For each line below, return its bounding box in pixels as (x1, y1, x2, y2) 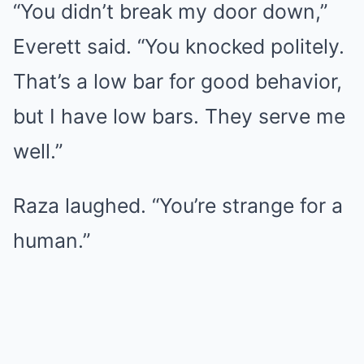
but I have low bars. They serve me (13, 104, 345, 129)
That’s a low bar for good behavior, (13, 69, 342, 94)
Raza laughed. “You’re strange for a (13, 193, 343, 219)
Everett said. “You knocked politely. (13, 34, 344, 59)
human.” (13, 228, 90, 253)
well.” (13, 139, 63, 164)
